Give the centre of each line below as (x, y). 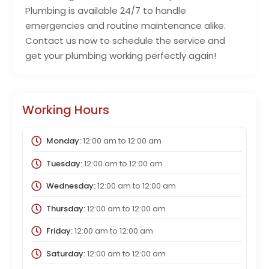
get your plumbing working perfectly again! (121, 56)
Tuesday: (64, 163)
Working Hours (66, 110)
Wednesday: (71, 186)
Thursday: (65, 208)
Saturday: (65, 253)
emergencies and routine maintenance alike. (126, 26)
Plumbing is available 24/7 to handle (106, 11)
